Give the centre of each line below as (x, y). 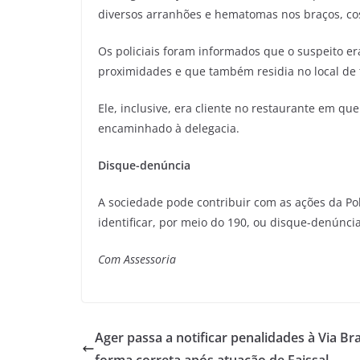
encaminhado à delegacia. (169, 129)
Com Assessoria (137, 260)
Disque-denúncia (149, 166)
